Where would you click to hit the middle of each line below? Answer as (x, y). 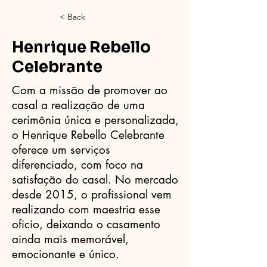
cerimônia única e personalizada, (95, 120)
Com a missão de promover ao (90, 90)
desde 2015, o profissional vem (92, 195)
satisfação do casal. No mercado (95, 180)
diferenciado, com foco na (77, 165)
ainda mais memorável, (70, 239)
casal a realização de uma (78, 105)
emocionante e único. (66, 254)
